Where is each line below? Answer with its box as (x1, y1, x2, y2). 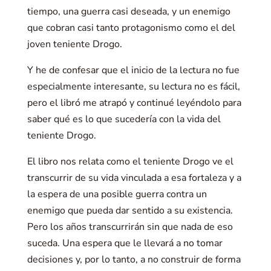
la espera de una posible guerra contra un (27, 188, 207, 201)
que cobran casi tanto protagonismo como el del (27, 21, 235, 34)
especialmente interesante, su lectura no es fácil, (27, 80, 240, 93)
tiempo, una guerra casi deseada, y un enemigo (27, 5, 230, 18)
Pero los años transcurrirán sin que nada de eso (27, 220, 233, 233)
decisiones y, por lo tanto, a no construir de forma (27, 253, 241, 266)
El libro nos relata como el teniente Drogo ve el (27, 155, 233, 168)
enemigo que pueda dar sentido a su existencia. (27, 204, 233, 217)
